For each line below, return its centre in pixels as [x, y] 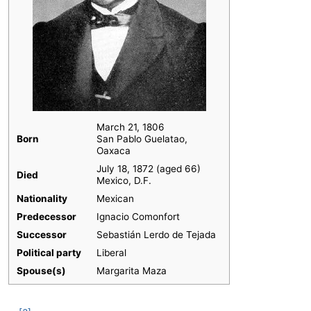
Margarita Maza [131, 271]
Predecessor [46, 217]
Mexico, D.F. [124, 181]
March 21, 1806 [130, 127]
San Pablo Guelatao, [142, 139]
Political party [49, 253]
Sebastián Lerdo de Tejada [156, 235]
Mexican [115, 199]
